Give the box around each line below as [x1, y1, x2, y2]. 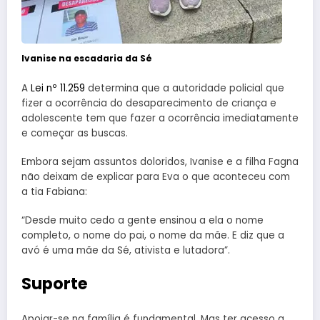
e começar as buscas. [21, 126, 131, 141]
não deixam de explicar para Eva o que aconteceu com [21, 170, 290, 184]
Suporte [21, 271, 88, 295]
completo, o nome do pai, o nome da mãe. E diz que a [21, 229, 284, 243]
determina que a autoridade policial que [85, 81, 284, 96]
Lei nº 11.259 [31, 81, 85, 96]
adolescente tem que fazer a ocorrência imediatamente [21, 111, 299, 126]
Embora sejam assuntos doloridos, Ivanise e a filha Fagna [21, 155, 299, 169]
